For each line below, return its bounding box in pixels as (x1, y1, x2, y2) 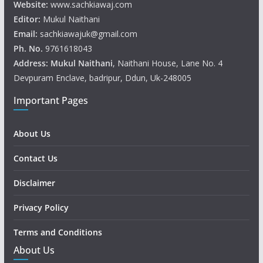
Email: (13, 28, 40, 39)
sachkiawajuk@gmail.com (39, 28, 137, 39)
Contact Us (13, 153, 58, 164)
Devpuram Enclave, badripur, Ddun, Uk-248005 (13, 72, 191, 83)
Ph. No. (13, 43, 45, 54)
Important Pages (13, 94, 88, 107)
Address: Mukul (13, 58, 76, 69)
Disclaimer (13, 177, 55, 188)
